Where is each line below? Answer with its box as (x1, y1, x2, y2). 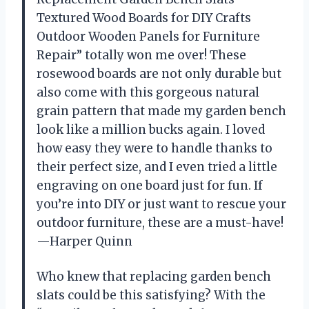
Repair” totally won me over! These (37, 48, 246, 63)
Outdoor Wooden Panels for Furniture (37, 29, 260, 45)
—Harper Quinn (37, 234, 132, 250)
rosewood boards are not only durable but (37, 66, 281, 82)
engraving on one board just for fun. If (37, 178, 263, 194)
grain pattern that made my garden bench (37, 103, 286, 119)
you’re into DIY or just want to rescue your (37, 197, 286, 212)
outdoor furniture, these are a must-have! (37, 215, 283, 231)
